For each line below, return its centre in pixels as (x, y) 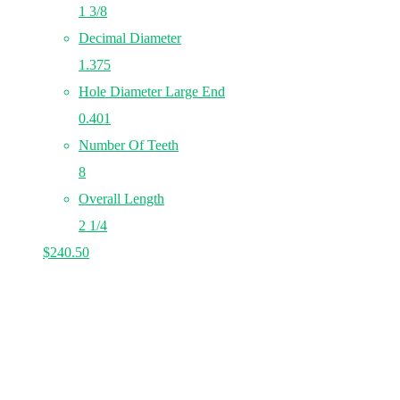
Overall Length (121, 199)
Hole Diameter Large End (152, 92)
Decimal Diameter (130, 38)
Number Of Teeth (129, 145)
